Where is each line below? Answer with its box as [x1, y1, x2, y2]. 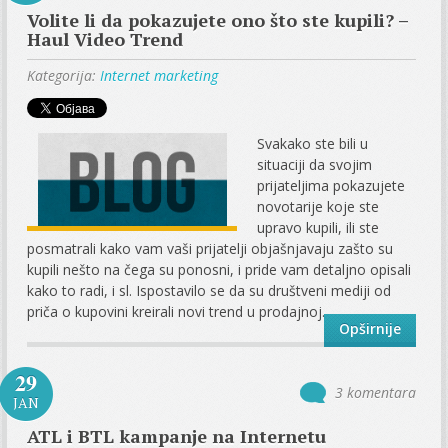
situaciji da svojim [257, 154, 373, 174]
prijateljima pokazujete [257, 175, 406, 195]
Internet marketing [100, 65, 219, 85]
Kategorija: [27, 65, 101, 85]
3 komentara [334, 382, 416, 402]
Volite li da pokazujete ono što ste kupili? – [27, 7, 409, 32]
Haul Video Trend [27, 26, 184, 51]
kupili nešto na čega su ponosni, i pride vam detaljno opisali [27, 259, 412, 279]
